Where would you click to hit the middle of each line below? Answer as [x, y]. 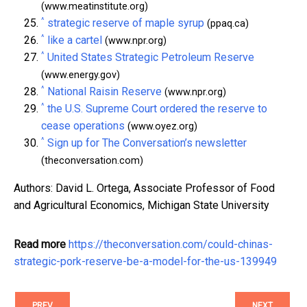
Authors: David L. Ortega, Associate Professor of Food [144, 188]
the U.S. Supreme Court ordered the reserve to [157, 108]
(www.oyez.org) [161, 126]
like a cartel [75, 40]
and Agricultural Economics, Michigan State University [142, 205]
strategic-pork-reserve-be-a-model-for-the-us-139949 [145, 261]
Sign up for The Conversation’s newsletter [147, 143]
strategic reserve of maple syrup [126, 23]
